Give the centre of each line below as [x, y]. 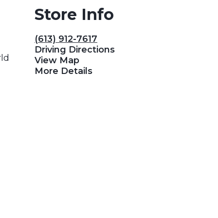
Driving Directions [75, 50]
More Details [64, 71]
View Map [57, 61]
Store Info [74, 15]
